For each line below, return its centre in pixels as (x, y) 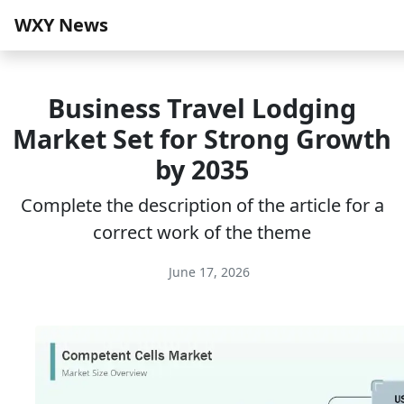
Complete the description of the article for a (202, 205)
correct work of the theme (202, 232)
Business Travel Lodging (202, 108)
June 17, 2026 (207, 272)
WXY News (61, 25)
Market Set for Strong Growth (202, 138)
